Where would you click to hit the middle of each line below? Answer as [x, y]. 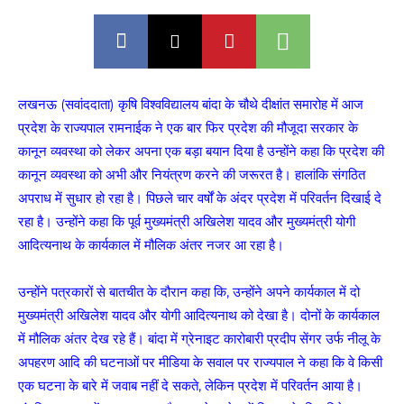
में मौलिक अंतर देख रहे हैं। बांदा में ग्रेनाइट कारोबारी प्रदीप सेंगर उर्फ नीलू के [199, 339]
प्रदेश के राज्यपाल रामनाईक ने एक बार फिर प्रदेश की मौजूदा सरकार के [188, 128]
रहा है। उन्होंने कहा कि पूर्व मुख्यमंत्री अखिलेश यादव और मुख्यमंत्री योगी [187, 221]
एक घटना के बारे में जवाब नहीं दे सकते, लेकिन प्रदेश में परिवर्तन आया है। [190, 386]
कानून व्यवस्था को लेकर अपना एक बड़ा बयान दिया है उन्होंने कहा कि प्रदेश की [201, 151]
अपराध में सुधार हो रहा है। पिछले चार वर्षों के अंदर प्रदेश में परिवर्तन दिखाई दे [200, 198]
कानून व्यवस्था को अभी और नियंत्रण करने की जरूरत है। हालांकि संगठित [192, 174]
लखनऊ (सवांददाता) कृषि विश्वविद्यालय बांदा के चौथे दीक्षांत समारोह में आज [191, 104]
